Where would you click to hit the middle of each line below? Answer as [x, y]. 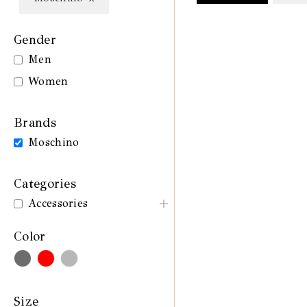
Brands [35, 123]
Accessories [58, 204]
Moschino [54, 143]
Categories [45, 184]
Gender [35, 40]
